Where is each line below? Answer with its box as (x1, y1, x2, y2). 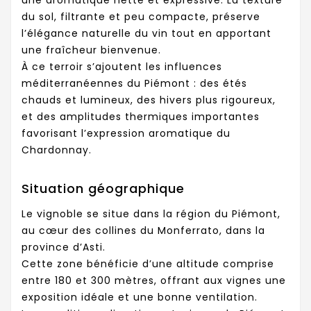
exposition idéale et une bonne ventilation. (22, 289, 258, 304)
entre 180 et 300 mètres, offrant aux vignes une (22, 273, 286, 287)
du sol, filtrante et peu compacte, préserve (22, 9, 260, 24)
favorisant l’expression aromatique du (22, 126, 230, 140)
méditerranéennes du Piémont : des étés (22, 76, 247, 90)
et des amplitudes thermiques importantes (22, 109, 260, 124)
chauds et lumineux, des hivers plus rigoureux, (22, 92, 276, 107)
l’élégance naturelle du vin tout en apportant (22, 26, 271, 40)
